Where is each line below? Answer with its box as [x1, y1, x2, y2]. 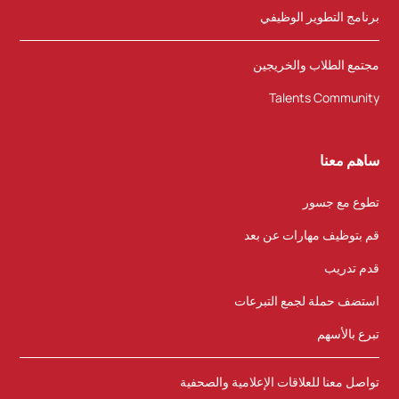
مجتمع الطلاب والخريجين [252, 56, 379, 74]
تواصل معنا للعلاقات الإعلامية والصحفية [179, 373, 379, 391]
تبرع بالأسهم [316, 325, 379, 343]
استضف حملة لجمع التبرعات [233, 292, 379, 310]
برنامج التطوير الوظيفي [259, 8, 379, 26]
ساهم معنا [319, 151, 379, 171]
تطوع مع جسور [302, 193, 379, 211]
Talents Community [268, 89, 379, 107]
